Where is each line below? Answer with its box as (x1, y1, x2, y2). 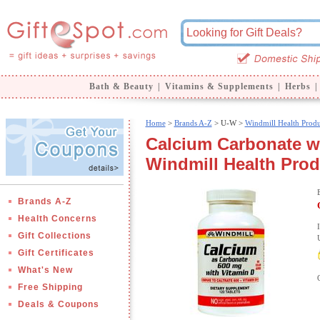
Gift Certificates (17, 248, 94, 258)
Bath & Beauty (89, 81, 154, 91)
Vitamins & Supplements (164, 81, 274, 91)
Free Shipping (17, 282, 83, 292)
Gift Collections (17, 231, 91, 241)
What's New (17, 265, 73, 275)
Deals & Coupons (17, 299, 99, 309)
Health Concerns (17, 214, 97, 224)
